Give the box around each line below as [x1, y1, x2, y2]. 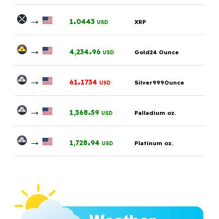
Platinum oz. [134, 139, 173, 147]
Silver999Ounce [134, 78, 184, 86]
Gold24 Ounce [134, 48, 179, 56]
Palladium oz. [134, 109, 176, 116]
